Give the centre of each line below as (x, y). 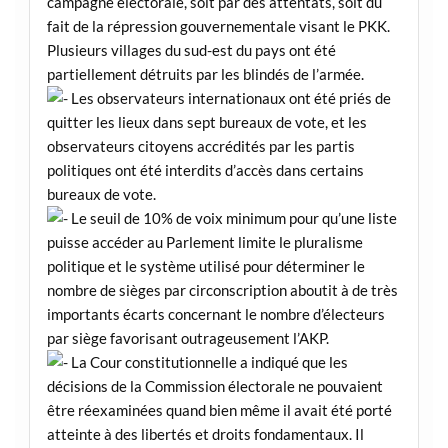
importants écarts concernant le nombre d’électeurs (215, 314)
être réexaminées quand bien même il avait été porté (219, 410)
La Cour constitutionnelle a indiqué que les (207, 362)
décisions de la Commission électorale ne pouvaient (214, 386)
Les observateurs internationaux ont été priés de (229, 98)
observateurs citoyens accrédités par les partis (200, 146)
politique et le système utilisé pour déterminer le (205, 266)
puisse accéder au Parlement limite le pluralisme (204, 242)
